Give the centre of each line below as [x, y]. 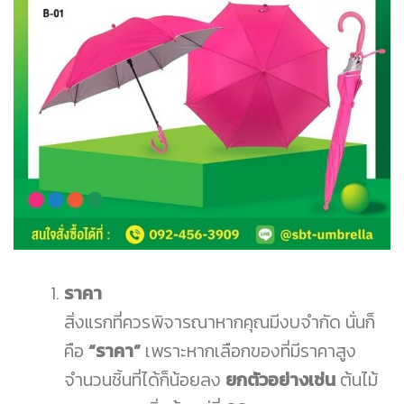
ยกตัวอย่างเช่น [280, 380]
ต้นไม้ [357, 380]
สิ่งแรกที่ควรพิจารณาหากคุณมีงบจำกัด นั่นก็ [220, 322]
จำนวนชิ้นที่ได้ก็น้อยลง [145, 380]
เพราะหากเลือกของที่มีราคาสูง [248, 351]
